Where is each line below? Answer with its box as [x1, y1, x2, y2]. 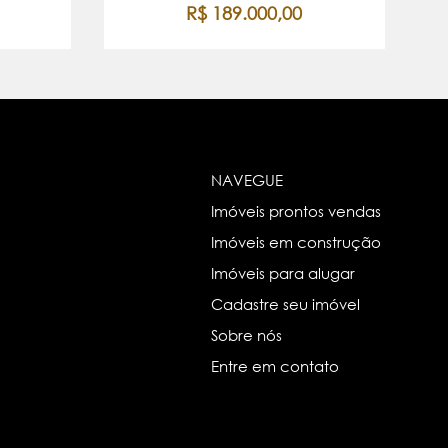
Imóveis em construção [210, 232, 381, 251]
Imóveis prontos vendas [210, 201, 381, 220]
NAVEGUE [210, 170, 283, 189]
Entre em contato [210, 356, 339, 375]
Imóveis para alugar [210, 263, 355, 282]
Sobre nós [210, 325, 282, 344]
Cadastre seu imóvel [210, 294, 360, 313]
